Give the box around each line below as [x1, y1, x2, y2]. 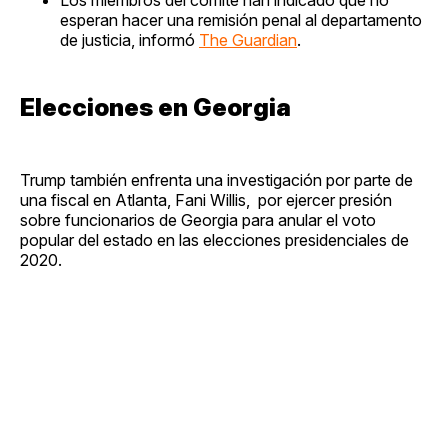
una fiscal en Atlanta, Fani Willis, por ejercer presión [20, 189, 392, 210]
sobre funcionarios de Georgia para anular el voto [20, 209, 376, 230]
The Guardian [199, 29, 297, 50]
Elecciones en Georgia [20, 92, 291, 122]
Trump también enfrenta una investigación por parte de [20, 169, 413, 190]
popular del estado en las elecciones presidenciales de [20, 229, 409, 250]
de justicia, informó [60, 29, 199, 50]
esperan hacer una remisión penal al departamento [60, 9, 422, 30]
